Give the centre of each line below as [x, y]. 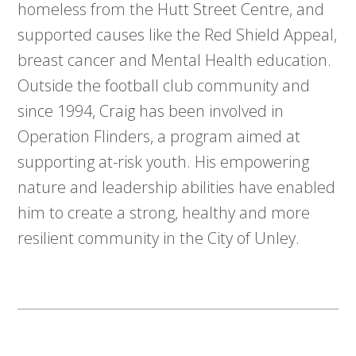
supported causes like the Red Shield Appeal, [178, 34]
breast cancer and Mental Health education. [175, 60]
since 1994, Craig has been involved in [151, 110]
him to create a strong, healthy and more [164, 212]
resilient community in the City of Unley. [159, 238]
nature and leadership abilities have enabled [177, 187]
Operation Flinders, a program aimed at [159, 136]
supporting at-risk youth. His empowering [164, 161]
